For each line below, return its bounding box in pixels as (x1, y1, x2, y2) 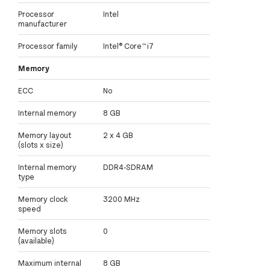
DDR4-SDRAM (103, 162, 153, 172)
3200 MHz (103, 193, 140, 204)
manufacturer (18, 18, 67, 28)
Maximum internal (18, 257, 81, 268)
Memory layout (18, 130, 71, 140)
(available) (18, 235, 54, 245)
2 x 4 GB (103, 130, 133, 140)
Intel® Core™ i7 (103, 40, 154, 51)
